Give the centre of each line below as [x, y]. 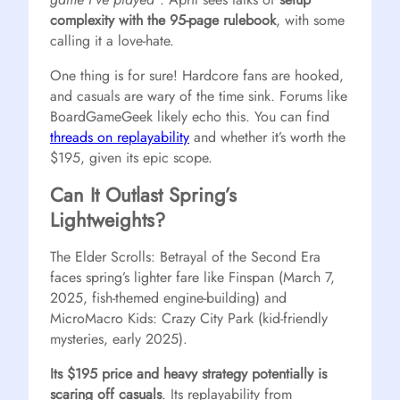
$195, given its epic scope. [131, 157]
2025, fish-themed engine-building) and [168, 297]
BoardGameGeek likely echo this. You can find [190, 116]
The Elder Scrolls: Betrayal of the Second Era [185, 256]
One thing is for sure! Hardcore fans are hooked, [197, 75]
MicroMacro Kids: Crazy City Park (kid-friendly [189, 318]
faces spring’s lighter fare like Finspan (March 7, [192, 277]
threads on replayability [120, 137]
